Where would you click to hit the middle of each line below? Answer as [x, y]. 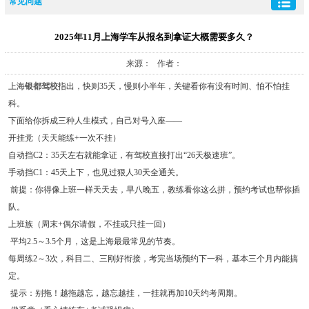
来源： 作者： [154, 64]
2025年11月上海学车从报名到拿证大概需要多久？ [154, 37]
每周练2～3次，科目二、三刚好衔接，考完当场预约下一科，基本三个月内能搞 [153, 259]
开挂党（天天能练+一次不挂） [66, 138]
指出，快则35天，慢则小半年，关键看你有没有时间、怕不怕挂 [173, 87]
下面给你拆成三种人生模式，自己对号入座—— [95, 121]
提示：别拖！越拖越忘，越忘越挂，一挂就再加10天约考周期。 [125, 293]
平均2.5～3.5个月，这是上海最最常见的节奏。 [96, 242]
